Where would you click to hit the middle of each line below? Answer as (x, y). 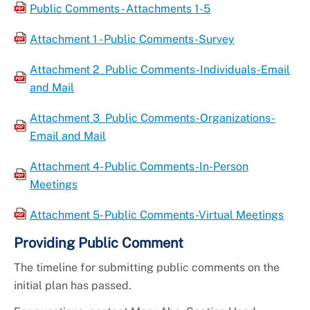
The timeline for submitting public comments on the (147, 268)
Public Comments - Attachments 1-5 (120, 9)
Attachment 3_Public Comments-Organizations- (153, 118)
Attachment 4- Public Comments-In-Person (139, 167)
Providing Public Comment (99, 243)
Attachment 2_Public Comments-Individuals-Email (160, 70)
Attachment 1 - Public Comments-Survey (132, 39)
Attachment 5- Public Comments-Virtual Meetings (157, 215)
